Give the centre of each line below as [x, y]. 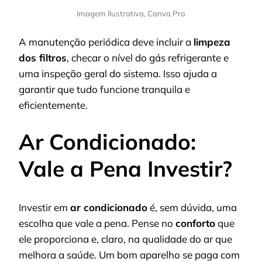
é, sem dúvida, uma [192, 208]
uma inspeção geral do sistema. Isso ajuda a [118, 74]
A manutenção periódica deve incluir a [106, 42]
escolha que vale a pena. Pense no [97, 223]
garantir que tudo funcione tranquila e [104, 89]
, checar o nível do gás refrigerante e [148, 58]
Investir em [44, 208]
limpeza [212, 42]
